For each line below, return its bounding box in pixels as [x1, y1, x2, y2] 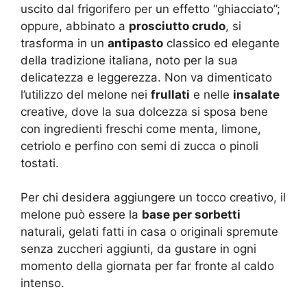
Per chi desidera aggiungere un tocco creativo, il [21, 191, 286, 205]
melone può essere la [21, 208, 142, 222]
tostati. [21, 156, 59, 170]
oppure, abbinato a [21, 19, 129, 33]
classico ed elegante [163, 36, 280, 50]
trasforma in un [21, 36, 108, 50]
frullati [151, 87, 190, 101]
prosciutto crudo [129, 19, 225, 33]
